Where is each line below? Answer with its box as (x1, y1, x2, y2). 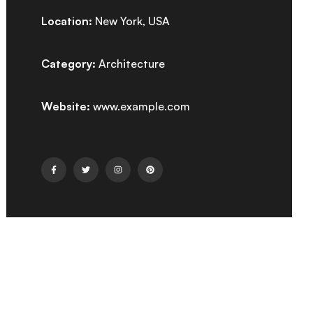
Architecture (96, 56, 166, 71)
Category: (41, 56, 96, 71)
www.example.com (90, 99, 191, 113)
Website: (41, 99, 91, 113)
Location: (41, 13, 93, 28)
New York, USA (92, 13, 170, 28)
